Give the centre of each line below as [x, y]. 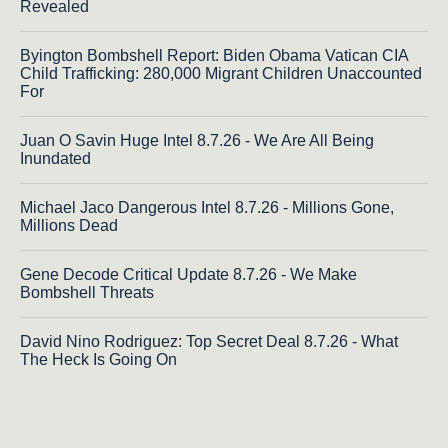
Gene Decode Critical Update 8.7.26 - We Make [188, 274]
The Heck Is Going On [98, 359]
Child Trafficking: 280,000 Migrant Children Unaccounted [221, 73]
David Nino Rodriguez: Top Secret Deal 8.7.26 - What [209, 341]
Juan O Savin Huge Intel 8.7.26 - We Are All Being [197, 140]
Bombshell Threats [87, 292]
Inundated [55, 158]
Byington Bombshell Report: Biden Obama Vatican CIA [214, 55]
